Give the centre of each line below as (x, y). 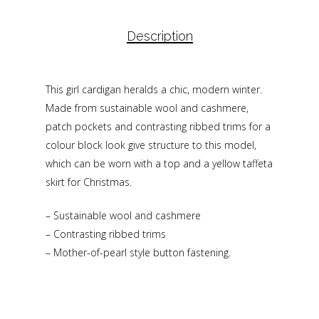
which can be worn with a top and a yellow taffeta (159, 164)
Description (159, 36)
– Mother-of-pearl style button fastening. (138, 253)
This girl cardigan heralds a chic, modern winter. (154, 90)
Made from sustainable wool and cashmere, (147, 108)
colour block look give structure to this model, (151, 145)
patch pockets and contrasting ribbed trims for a (158, 127)
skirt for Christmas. (89, 182)
